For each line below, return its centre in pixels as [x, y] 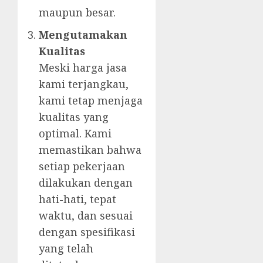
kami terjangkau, [84, 84]
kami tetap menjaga [91, 101]
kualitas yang [74, 117]
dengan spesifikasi [87, 232]
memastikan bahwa [90, 150]
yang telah [66, 249]
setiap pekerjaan [82, 166]
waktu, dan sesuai [86, 216]
